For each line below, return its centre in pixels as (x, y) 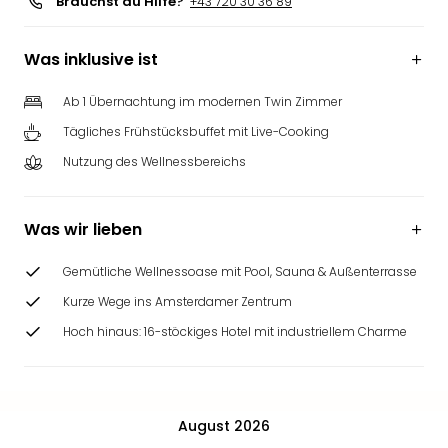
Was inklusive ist (91, 59)
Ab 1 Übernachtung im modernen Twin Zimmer (202, 101)
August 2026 (224, 425)
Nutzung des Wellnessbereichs (154, 161)
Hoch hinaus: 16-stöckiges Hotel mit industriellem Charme (235, 331)
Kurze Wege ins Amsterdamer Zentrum (177, 301)
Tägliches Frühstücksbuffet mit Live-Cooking (196, 131)
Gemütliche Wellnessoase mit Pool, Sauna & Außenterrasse (240, 271)
